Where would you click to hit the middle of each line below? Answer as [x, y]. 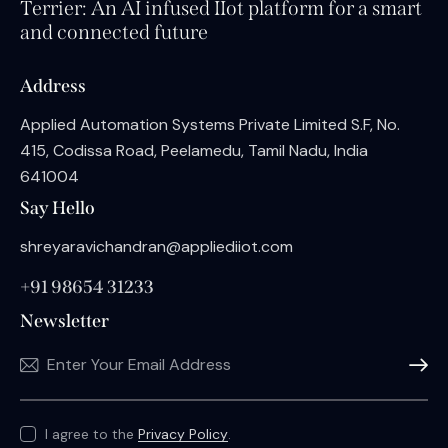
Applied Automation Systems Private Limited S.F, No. [210, 124]
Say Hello [57, 208]
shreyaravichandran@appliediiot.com [156, 246]
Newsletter [64, 321]
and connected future [114, 32]
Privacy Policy [183, 433]
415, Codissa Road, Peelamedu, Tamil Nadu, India [194, 150]
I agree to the [91, 433]
